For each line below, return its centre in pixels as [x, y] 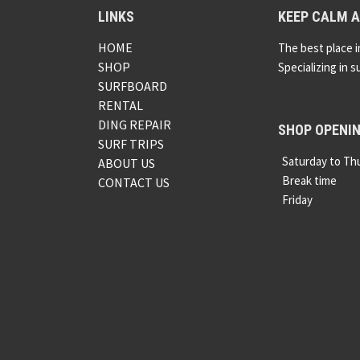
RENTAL [121, 106]
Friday [299, 200]
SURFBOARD [133, 86]
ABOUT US [127, 164]
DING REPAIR [135, 125]
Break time [309, 181]
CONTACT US [134, 183]
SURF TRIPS [131, 144]
